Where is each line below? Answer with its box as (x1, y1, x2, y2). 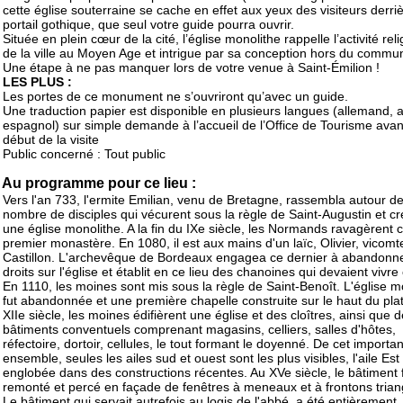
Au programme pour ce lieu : (2, 175, 196, 192)
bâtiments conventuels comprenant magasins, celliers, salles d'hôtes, (3, 322, 396, 337)
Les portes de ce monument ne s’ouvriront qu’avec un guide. (3, 89, 348, 104)
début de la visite (3, 132, 99, 148)
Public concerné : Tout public (3, 147, 166, 162)
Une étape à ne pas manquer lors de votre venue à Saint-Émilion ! (3, 60, 380, 76)
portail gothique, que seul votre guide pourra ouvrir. (3, 17, 294, 32)
